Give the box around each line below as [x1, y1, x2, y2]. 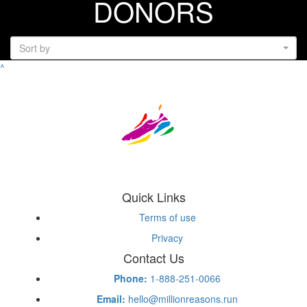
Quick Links [121, 188, 186, 206]
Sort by [19, 41, 50, 55]
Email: [97, 292, 125, 306]
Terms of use [138, 210, 196, 224]
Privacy [151, 231, 183, 245]
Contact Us [123, 249, 184, 267]
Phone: [114, 271, 147, 285]
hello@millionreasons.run [125, 292, 238, 306]
